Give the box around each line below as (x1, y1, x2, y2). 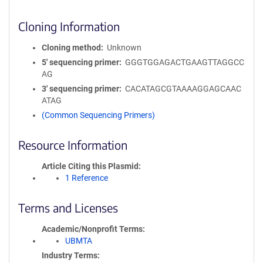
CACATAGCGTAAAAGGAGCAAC (124, 84, 241, 93)
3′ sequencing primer (42, 84, 119, 93)
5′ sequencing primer (42, 58, 119, 67)
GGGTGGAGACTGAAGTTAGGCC (124, 58, 244, 67)
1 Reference (65, 173, 108, 183)
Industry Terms (42, 251, 97, 260)
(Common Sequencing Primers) (42, 110, 155, 120)
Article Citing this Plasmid (42, 161, 139, 171)
